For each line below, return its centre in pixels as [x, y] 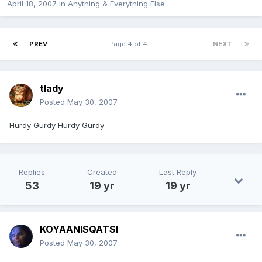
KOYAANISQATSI [79, 230]
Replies [32, 172]
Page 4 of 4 [130, 44]
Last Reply [178, 172]
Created [102, 172]
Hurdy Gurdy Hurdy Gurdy [57, 125]
